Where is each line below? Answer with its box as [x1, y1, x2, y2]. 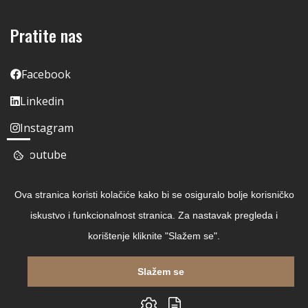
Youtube [23, 146, 67, 162]
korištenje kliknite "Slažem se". [88, 230, 220, 242]
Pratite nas [10, 22, 82, 47]
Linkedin [20, 93, 64, 109]
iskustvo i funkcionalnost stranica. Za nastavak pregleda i [30, 210, 278, 221]
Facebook [21, 66, 71, 82]
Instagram [20, 120, 74, 135]
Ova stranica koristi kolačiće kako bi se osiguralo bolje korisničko [14, 189, 294, 201]
